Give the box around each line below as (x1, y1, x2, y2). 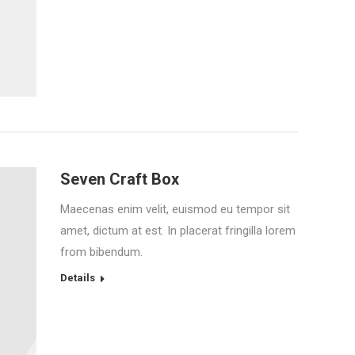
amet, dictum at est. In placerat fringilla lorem (60, 223, 296, 238)
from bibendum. (60, 244, 143, 259)
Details (60, 271, 95, 284)
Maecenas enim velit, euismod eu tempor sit (60, 201, 290, 216)
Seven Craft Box (60, 169, 179, 189)
